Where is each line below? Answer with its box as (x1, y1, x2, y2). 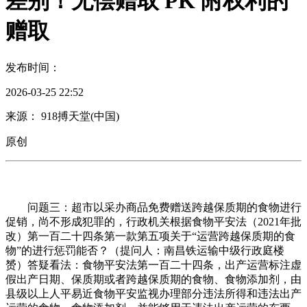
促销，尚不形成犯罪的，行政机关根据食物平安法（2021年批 (5, 215, 302, 228)
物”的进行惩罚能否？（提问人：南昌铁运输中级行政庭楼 (5, 244, 284, 256)
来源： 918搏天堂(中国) (5, 110, 119, 122)
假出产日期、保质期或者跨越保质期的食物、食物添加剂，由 (5, 273, 302, 285)
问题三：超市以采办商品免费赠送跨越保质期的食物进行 (5, 201, 302, 213)
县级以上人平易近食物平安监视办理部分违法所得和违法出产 (5, 287, 302, 299)
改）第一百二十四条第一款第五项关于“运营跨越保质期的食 (5, 230, 295, 242)
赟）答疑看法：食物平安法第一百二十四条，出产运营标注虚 (5, 258, 302, 271)
